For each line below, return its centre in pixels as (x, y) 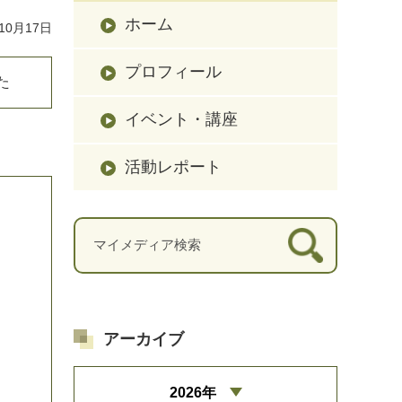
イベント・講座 (181, 119)
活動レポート (173, 166)
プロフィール (173, 71)
